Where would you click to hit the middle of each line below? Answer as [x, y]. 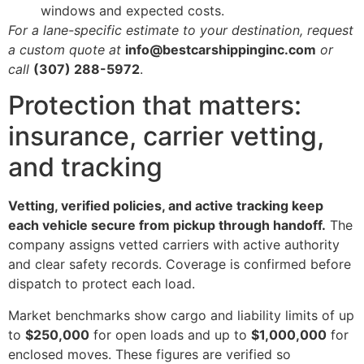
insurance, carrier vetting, [166, 136]
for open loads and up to [170, 334]
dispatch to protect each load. [102, 284]
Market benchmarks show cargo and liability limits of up [181, 315]
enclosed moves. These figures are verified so [149, 354]
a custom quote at [65, 50]
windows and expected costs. [132, 11]
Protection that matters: [155, 106]
